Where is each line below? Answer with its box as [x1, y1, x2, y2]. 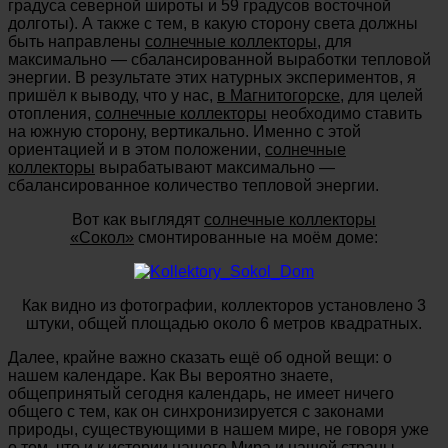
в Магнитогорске [217, 86, 340, 104]
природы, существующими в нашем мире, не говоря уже [8, 420, 429, 438]
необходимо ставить [267, 104, 422, 122]
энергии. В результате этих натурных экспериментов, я [8, 68, 416, 86]
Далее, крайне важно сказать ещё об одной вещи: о [8, 348, 392, 366]
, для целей [340, 86, 423, 104]
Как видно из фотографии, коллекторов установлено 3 [22, 296, 426, 314]
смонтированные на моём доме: [134, 228, 378, 246]
